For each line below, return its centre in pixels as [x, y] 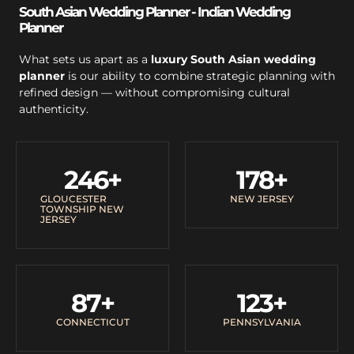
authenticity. [54, 109]
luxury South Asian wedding [233, 59]
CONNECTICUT [92, 322]
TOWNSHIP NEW [82, 209]
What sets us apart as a [85, 59]
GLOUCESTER [73, 198]
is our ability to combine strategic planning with [200, 75]
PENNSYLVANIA [262, 322]
